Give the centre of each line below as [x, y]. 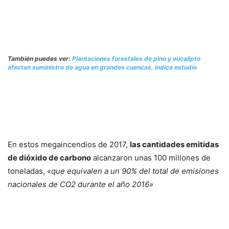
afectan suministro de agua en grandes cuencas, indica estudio [102, 67]
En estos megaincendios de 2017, [69, 144]
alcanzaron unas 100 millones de [151, 158]
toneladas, [27, 171]
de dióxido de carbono [49, 158]
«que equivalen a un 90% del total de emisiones [133, 171]
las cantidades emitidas [174, 144]
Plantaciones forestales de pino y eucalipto [136, 59]
